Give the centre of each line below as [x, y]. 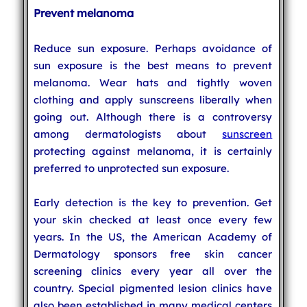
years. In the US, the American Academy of [153, 236]
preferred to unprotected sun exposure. [131, 168]
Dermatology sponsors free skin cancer [153, 254]
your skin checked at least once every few [153, 219]
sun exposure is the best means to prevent [153, 65]
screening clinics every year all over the [153, 271]
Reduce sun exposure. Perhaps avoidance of [153, 48]
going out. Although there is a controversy [153, 116]
